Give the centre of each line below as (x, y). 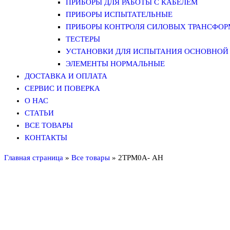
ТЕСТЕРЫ (83, 39)
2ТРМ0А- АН (141, 158)
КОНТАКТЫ (46, 138)
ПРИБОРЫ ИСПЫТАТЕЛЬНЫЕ (119, 14)
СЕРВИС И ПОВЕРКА (62, 88)
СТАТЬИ (39, 113)
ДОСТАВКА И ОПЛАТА (66, 76)
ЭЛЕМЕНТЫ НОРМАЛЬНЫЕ (115, 64)
